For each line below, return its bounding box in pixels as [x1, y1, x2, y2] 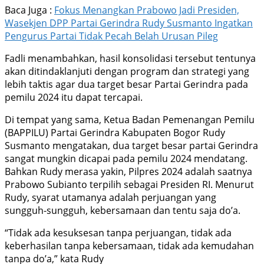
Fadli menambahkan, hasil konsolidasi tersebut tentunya [5, 52, 256, 65]
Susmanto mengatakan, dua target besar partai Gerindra [5, 139, 258, 153]
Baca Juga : [5, 4, 54, 17]
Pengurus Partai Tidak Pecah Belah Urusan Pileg [5, 29, 218, 43]
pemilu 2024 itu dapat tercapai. [5, 91, 143, 104]
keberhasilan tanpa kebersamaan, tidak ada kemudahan [5, 239, 254, 253]
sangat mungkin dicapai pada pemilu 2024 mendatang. [5, 152, 247, 166]
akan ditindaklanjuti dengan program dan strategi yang [5, 65, 249, 78]
